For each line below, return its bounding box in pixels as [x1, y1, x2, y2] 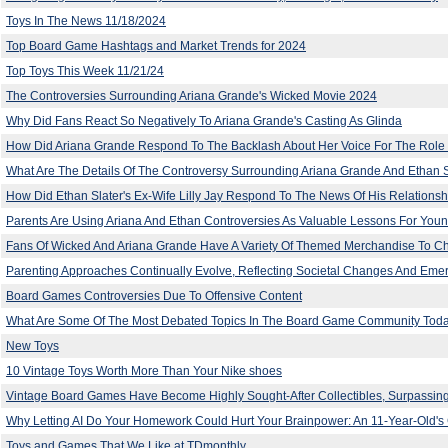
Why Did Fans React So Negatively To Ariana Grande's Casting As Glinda [6, 113, 402, 128]
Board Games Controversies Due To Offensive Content [6, 288, 302, 303]
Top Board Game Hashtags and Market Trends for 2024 [6, 38, 306, 53]
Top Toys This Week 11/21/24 [6, 63, 164, 78]
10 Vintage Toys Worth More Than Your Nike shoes [6, 363, 282, 378]
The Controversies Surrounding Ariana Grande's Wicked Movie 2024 [6, 88, 377, 103]
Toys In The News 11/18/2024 [6, 13, 166, 28]
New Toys [6, 338, 59, 353]
